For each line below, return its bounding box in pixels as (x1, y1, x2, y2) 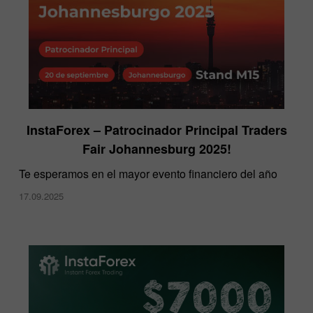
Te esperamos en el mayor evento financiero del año (19, 165, 277, 182)
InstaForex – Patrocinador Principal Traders (26, 120, 287, 139)
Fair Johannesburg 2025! (82, 139, 231, 158)
